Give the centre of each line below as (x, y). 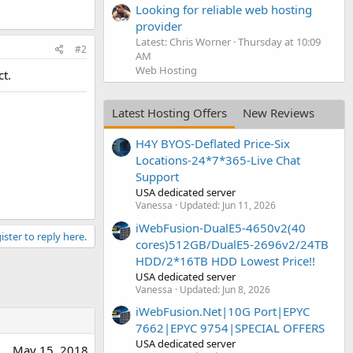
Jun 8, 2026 (246, 289)
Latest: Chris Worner (183, 41)
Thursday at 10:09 (279, 41)
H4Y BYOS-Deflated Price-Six (213, 144)
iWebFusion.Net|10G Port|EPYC (223, 311)
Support (157, 177)
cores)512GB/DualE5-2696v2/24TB (232, 244)
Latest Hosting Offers (169, 112)
